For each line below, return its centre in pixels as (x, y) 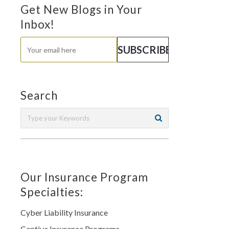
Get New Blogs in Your (81, 10)
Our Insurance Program (84, 177)
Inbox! (38, 25)
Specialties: (52, 192)
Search (39, 96)
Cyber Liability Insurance (64, 213)
